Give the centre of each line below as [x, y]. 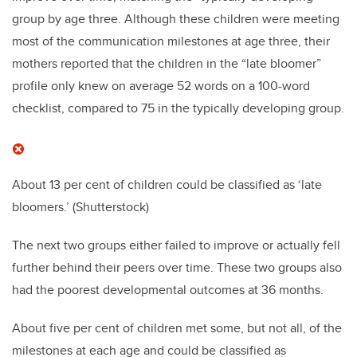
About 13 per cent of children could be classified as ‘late [167, 185]
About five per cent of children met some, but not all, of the [177, 328]
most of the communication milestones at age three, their [171, 41]
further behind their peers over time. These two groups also [177, 268]
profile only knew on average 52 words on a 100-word [161, 86]
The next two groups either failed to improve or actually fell [176, 245]
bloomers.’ [41, 207]
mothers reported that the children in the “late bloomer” [167, 64]
